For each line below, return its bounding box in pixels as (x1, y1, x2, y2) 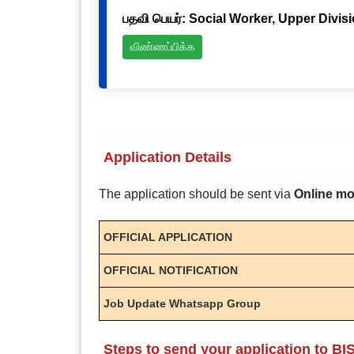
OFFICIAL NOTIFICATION (103, 264, 238, 277)
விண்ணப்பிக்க (129, 40, 195, 54)
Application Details (103, 149, 232, 165)
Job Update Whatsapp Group (103, 297, 261, 310)
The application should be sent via (98, 187, 294, 201)
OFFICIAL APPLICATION (103, 231, 232, 243)
